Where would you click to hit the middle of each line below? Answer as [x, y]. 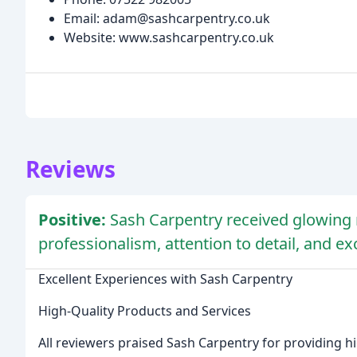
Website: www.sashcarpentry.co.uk [169, 38]
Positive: [74, 220]
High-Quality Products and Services [145, 311]
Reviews [71, 169]
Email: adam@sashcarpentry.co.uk [167, 19]
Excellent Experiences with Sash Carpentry [165, 279]
